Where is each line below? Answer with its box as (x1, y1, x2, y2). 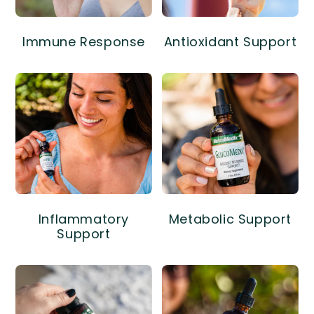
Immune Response (22, 33, 145, 51)
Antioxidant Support (163, 33, 297, 51)
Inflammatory (38, 210, 130, 228)
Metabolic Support (168, 210, 292, 228)
